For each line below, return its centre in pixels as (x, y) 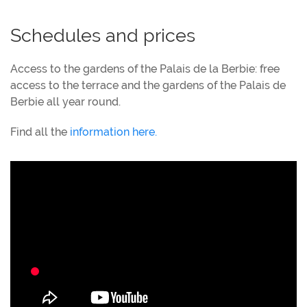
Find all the (40, 132)
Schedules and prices (103, 35)
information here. (113, 132)
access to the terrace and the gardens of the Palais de (148, 85)
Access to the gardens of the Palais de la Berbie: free (145, 69)
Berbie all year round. (65, 101)
